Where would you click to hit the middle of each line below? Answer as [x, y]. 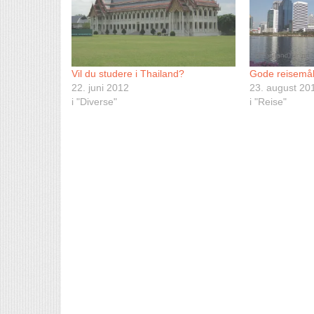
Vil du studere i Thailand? [128, 73]
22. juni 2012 [100, 87]
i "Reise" [268, 101]
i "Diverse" [94, 101]
